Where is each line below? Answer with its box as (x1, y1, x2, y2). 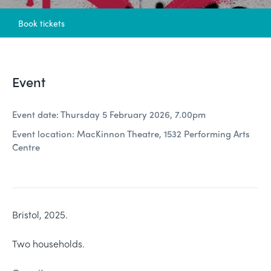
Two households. (12, 237, 85, 250)
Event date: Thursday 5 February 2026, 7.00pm (12, 108, 206, 121)
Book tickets (18, 17, 65, 29)
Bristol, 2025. (12, 207, 68, 221)
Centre (12, 140, 40, 154)
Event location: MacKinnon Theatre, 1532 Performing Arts (12, 127, 250, 140)
